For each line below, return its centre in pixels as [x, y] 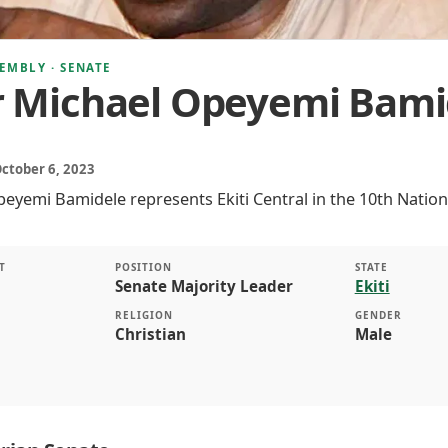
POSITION [144, 267]
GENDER [378, 315]
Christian [151, 334]
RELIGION [144, 315]
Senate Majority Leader [204, 286]
